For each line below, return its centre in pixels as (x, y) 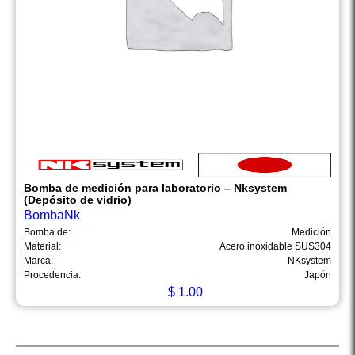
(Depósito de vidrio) (78, 200)
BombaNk (52, 216)
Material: (42, 247)
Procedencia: (52, 275)
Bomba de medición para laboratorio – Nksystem (155, 188)
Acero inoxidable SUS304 (275, 247)
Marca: (38, 261)
